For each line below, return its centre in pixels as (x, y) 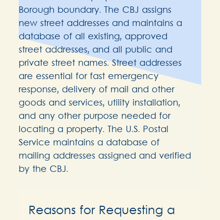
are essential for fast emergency (89, 77)
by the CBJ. (43, 170)
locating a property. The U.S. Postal (94, 130)
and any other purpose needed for (95, 117)
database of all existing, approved (93, 37)
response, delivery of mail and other (96, 90)
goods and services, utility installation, (99, 103)
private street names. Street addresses (100, 64)
